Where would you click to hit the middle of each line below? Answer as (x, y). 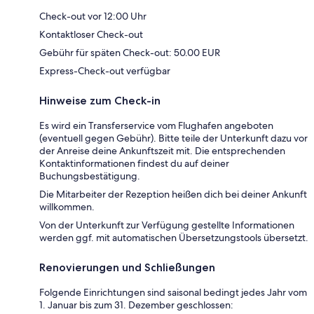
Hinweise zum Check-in (100, 101)
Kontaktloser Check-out (91, 35)
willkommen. (67, 207)
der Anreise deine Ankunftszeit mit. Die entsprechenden (162, 151)
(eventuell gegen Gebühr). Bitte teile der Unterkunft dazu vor (173, 138)
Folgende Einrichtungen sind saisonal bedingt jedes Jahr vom (173, 293)
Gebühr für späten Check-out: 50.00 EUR (130, 53)
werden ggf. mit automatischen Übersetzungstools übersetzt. (174, 238)
